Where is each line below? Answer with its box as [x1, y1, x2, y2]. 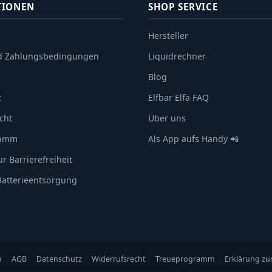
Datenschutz [36, 254, 82, 265]
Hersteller [148, 30, 188, 42]
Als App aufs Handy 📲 [148, 133, 239, 145]
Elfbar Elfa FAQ [148, 92, 209, 104]
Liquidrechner [148, 50, 206, 63]
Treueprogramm [155, 254, 215, 265]
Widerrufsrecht [92, 254, 146, 265]
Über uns [148, 112, 186, 124]
